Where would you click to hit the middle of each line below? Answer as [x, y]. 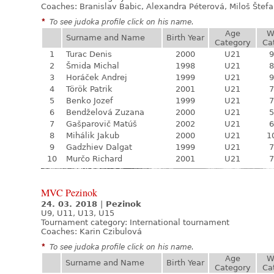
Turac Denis [89, 54]
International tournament [180, 222]
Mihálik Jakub [93, 135]
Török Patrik [89, 89]
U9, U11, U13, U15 [78, 213]
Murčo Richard [94, 159]
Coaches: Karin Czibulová [91, 231]
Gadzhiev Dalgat [99, 147]
